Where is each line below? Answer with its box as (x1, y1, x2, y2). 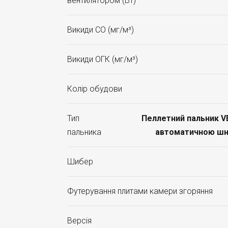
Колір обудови (67, 84, 122, 94)
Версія (67, 216, 92, 225)
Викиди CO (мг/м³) (67, 25, 134, 35)
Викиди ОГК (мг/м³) (67, 54, 138, 64)
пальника (67, 127, 101, 137)
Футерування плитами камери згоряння (67, 186, 213, 196)
